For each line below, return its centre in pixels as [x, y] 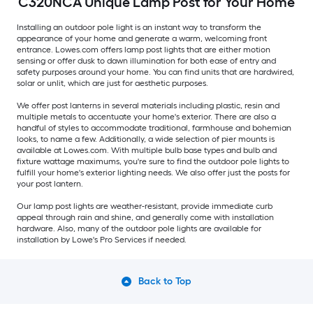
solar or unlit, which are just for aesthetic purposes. [114, 83]
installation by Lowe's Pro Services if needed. [102, 240]
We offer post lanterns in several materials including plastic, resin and [148, 106]
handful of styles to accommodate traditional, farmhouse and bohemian [154, 128]
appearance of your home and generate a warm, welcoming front [142, 39]
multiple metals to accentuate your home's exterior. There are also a [146, 117]
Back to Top [165, 282]
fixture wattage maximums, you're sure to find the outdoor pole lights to [153, 162]
